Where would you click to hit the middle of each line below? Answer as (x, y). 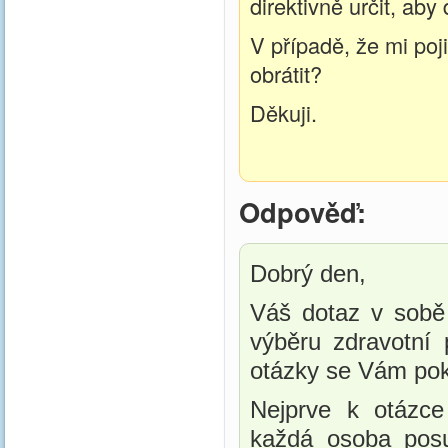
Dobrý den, (308, 273)
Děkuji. (286, 112)
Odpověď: (302, 211)
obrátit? (289, 73)
